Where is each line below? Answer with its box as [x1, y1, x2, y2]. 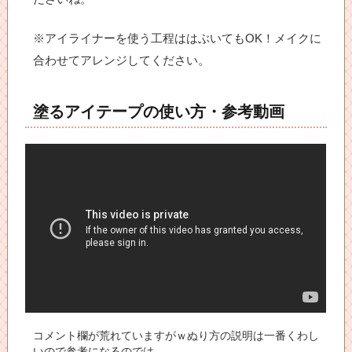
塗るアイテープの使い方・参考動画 [33, 102, 285, 120]
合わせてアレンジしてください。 [33, 53, 211, 68]
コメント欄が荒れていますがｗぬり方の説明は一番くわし [33, 330, 320, 343]
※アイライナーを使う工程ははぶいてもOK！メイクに [33, 31, 322, 46]
